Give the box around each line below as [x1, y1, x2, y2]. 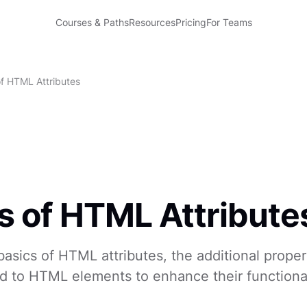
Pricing [175, 16, 206, 28]
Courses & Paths [55, 16, 129, 28]
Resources [128, 16, 175, 28]
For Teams [206, 16, 252, 28]
